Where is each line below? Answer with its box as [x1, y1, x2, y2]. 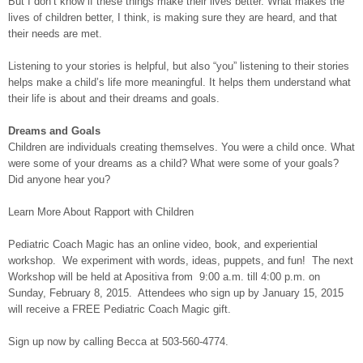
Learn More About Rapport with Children [8, 205, 194, 218]
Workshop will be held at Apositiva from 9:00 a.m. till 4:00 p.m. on [8, 270, 320, 283]
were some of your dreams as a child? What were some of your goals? [8, 156, 339, 169]
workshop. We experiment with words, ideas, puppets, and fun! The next [8, 254, 353, 267]
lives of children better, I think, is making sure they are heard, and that [8, 11, 337, 23]
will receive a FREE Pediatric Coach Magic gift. [8, 302, 231, 315]
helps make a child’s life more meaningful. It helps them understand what [8, 75, 351, 88]
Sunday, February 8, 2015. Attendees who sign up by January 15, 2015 [8, 286, 344, 299]
